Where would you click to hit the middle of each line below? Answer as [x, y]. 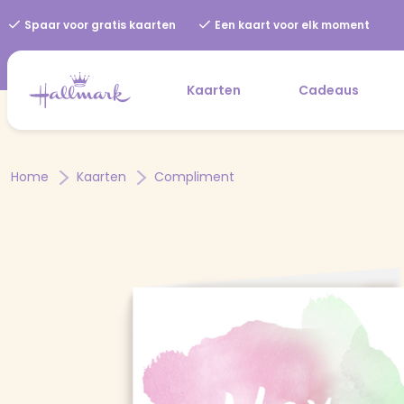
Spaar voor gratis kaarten [99, 25]
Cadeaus [329, 90]
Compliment [194, 176]
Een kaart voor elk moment [291, 25]
